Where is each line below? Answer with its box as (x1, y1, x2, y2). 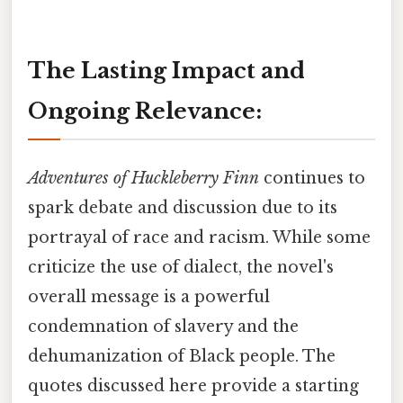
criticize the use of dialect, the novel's (28, 257, 334, 278)
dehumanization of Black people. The (28, 346, 336, 367)
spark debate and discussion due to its (28, 198, 337, 219)
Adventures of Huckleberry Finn (28, 168, 259, 189)
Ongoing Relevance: (28, 98, 262, 125)
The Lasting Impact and (28, 58, 305, 85)
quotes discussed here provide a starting (28, 376, 359, 397)
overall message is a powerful (28, 287, 270, 308)
